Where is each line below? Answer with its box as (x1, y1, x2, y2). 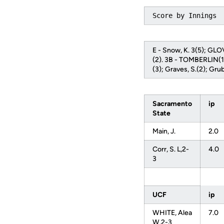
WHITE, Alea (152, 208, 192, 217)
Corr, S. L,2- (152, 145, 189, 153)
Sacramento (152, 99, 192, 108)
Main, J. (152, 127, 178, 135)
